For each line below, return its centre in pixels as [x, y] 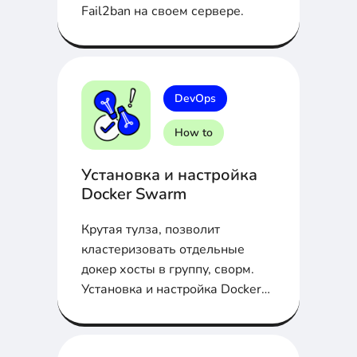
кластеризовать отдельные [163, 250]
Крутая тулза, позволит [151, 230]
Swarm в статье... [133, 310]
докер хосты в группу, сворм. [168, 270]
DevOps [195, 98]
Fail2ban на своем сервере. [163, 12]
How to [194, 132]
